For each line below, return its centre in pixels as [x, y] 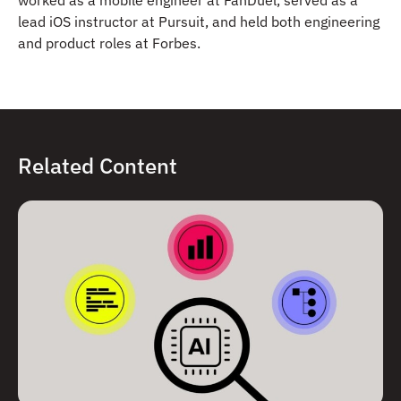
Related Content [98, 165]
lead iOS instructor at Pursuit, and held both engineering [199, 21]
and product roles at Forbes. [109, 43]
